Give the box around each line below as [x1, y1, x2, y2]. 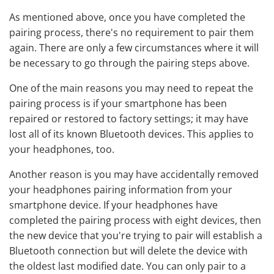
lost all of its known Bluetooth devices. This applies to [9, 127, 254, 141]
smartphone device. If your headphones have [9, 198, 218, 212]
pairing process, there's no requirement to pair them [9, 26, 254, 40]
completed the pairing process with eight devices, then [9, 213, 261, 228]
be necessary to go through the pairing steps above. [9, 56, 250, 70]
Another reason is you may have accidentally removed [9, 168, 259, 182]
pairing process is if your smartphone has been [9, 97, 227, 111]
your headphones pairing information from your [9, 183, 232, 197]
